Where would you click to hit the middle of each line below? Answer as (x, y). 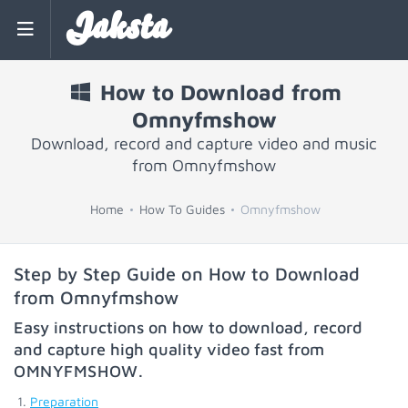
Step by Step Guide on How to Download (187, 274)
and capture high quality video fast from (169, 349)
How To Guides (182, 209)
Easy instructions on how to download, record (188, 327)
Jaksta (117, 29)
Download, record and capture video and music (204, 143)
